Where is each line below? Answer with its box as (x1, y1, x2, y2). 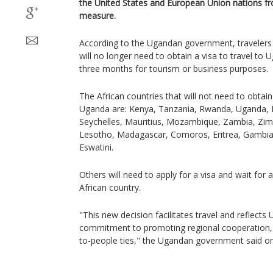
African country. (79, 182, 141, 193)
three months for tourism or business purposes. (79, 63, 268, 74)
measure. (79, 10, 116, 21)
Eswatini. (79, 141, 113, 153)
